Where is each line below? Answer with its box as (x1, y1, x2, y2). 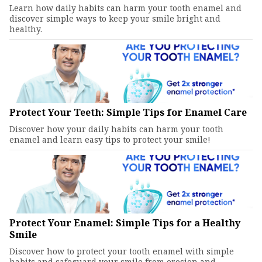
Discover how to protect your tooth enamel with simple (9, 246, 234, 257)
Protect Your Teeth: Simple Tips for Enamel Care (9, 106, 247, 119)
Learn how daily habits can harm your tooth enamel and (9, 2, 242, 13)
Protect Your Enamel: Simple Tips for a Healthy (9, 216, 240, 229)
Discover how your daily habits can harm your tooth (9, 123, 223, 135)
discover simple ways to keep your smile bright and (9, 13, 220, 24)
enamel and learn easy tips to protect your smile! (9, 134, 211, 145)
